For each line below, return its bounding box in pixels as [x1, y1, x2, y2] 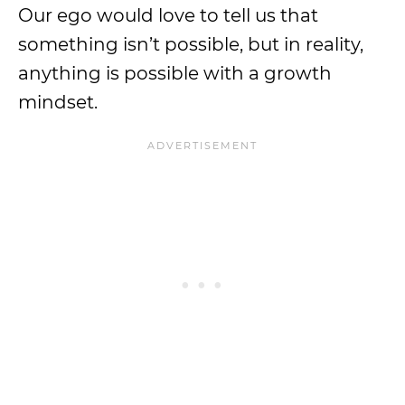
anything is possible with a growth [18, 62, 332, 84]
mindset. [18, 91, 98, 113]
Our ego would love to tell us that [18, 5, 318, 26]
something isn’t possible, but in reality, [18, 33, 363, 55]
